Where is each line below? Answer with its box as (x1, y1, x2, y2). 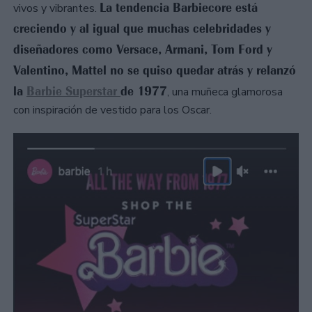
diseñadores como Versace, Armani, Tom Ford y (13, 42, 272, 58)
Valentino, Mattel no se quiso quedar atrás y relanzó (13, 63, 296, 79)
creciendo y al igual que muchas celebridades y (13, 21, 271, 37)
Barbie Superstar (26, 84, 120, 100)
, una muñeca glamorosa (167, 84, 283, 100)
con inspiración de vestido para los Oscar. (13, 102, 214, 118)
